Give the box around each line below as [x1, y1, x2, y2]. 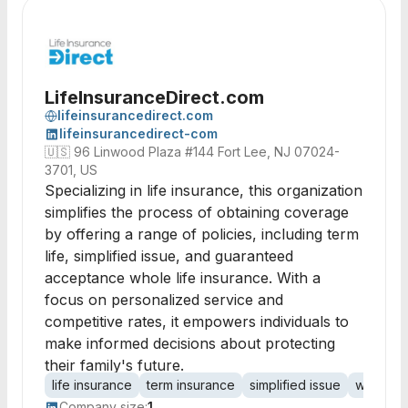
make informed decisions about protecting [45, 334, 335, 352]
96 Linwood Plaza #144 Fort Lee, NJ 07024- [74, 144, 340, 159]
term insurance [147, 377, 235, 393]
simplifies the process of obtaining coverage [45, 203, 349, 221]
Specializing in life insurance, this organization [45, 181, 362, 199]
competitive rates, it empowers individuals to [45, 312, 349, 331]
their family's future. [45, 356, 184, 374]
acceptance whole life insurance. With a [45, 269, 321, 287]
